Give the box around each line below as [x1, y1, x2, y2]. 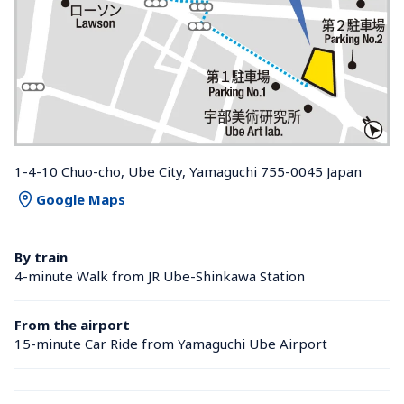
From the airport [14, 316, 130, 335]
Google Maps [36, 189, 125, 208]
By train [14, 248, 68, 267]
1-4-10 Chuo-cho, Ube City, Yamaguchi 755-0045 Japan [14, 162, 362, 181]
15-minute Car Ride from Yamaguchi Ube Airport [14, 335, 327, 353]
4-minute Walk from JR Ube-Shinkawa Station [14, 267, 308, 286]
